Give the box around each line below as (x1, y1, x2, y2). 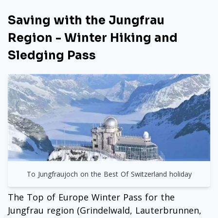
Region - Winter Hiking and (8, 31, 178, 46)
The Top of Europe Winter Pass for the (8, 191, 175, 203)
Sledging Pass (8, 48, 96, 63)
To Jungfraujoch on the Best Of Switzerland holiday (26, 169, 192, 179)
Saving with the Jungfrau (8, 13, 164, 28)
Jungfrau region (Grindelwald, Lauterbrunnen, (8, 204, 201, 216)
